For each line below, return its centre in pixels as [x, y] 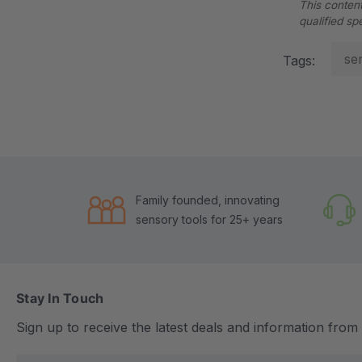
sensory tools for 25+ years [209, 219]
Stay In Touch [60, 298]
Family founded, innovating [208, 200]
